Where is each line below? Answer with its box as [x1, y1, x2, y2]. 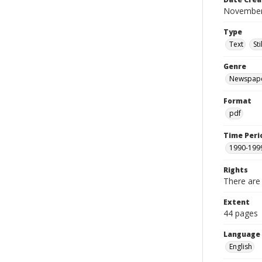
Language [223, 229, 260, 239]
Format [223, 96, 251, 106]
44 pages [223, 208, 258, 219]
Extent [223, 197, 250, 207]
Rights [223, 165, 248, 175]
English [229, 242, 252, 251]
